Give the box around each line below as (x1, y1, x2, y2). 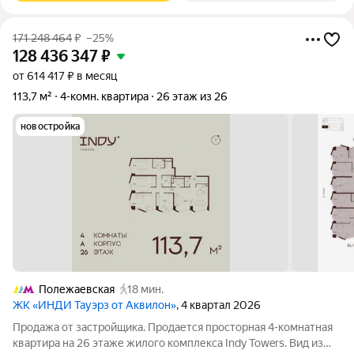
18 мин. (127, 283, 164, 296)
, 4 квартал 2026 (176, 299, 261, 311)
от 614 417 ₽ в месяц (13, 70, 117, 82)
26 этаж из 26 (156, 90, 228, 103)
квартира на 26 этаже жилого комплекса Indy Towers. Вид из (13, 337, 323, 349)
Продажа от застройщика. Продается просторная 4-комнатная (13, 321, 333, 333)
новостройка (21, 121, 81, 132)
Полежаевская (39, 283, 115, 296)
